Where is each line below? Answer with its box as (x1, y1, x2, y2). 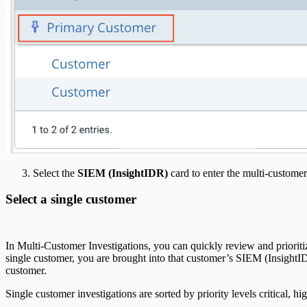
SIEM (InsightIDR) (77, 167, 168, 179)
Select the (33, 167, 77, 179)
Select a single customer (5, 192, 136, 207)
